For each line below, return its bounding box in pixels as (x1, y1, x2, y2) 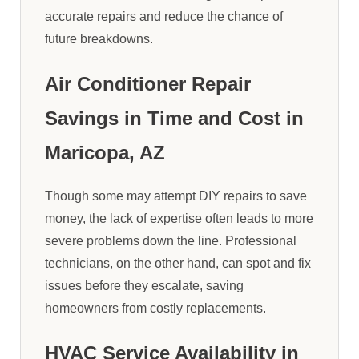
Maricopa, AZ (45, 142, 165, 164)
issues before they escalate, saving (45, 279, 244, 293)
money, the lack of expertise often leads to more (45, 212, 313, 226)
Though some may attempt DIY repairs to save (45, 189, 307, 204)
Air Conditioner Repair (45, 73, 251, 95)
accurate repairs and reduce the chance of (45, 10, 283, 24)
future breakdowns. (45, 32, 153, 46)
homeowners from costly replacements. (45, 301, 266, 316)
